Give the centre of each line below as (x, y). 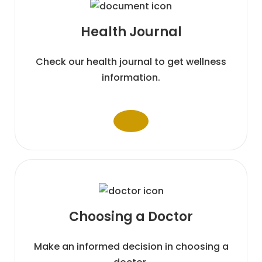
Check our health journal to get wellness (131, 62)
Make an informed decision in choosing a (131, 247)
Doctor (170, 217)
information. (131, 77)
